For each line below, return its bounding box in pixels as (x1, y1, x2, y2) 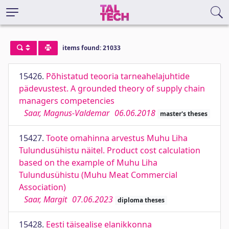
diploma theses (117, 196, 165, 204)
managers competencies (19, 95, 114, 106)
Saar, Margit (24, 194, 67, 205)
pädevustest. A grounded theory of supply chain (19, 83, 205, 94)
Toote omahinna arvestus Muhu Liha (46, 132, 188, 144)
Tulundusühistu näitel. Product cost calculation (19, 145, 200, 156)
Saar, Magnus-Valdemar (24, 107, 109, 119)
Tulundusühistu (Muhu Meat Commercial (19, 169, 177, 180)
